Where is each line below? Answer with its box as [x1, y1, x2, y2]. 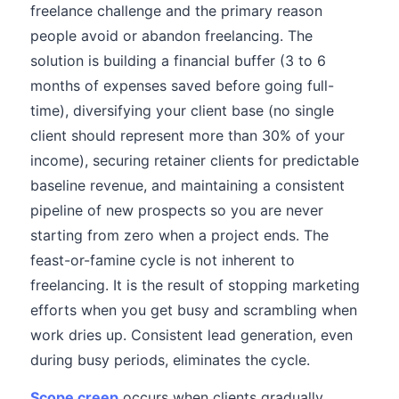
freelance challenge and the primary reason [30, 2, 322, 20]
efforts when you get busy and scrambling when [30, 301, 357, 319]
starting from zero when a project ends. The [30, 226, 329, 244]
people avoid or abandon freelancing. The [30, 27, 313, 45]
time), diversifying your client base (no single [30, 102, 334, 119]
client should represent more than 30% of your [30, 126, 345, 144]
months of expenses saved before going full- [30, 77, 334, 94]
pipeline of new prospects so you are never [30, 201, 323, 219]
